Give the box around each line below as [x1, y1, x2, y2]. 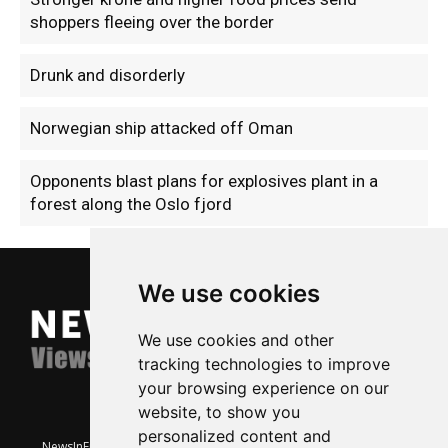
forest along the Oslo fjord [30, 194, 232, 215]
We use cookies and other [137, 330, 334, 350]
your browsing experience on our [137, 378, 389, 398]
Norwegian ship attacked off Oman [30, 118, 293, 139]
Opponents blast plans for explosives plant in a [30, 171, 378, 192]
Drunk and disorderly [30, 65, 185, 86]
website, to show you [137, 402, 300, 422]
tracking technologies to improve [137, 354, 390, 374]
